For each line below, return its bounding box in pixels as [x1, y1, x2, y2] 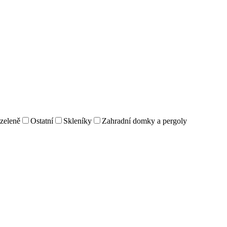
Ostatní [30, 116, 53, 125]
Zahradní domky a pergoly [102, 116, 187, 125]
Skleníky [63, 116, 92, 125]
